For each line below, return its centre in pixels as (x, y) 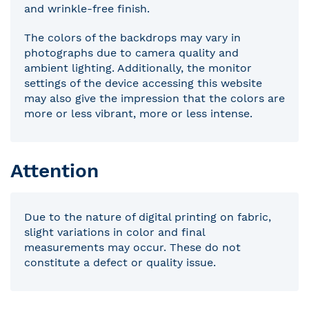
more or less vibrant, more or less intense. (138, 113)
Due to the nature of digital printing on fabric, (148, 217)
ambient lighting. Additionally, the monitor (138, 68)
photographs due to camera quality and (131, 52)
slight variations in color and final (114, 232)
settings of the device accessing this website (143, 83)
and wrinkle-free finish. (87, 8)
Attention (54, 171)
